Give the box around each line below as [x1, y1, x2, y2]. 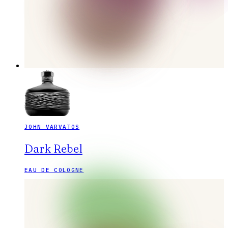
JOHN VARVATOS [24, 123, 80, 131]
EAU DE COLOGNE [24, 166, 84, 174]
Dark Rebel [24, 141, 82, 156]
